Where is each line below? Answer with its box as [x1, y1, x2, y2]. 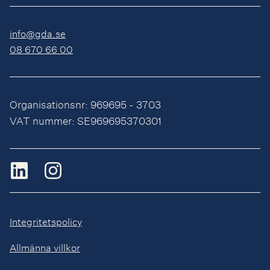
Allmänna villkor [10, 240, 80, 254]
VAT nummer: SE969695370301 [10, 113, 162, 128]
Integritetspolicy [10, 215, 82, 228]
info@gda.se [10, 27, 66, 40]
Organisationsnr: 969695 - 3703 [10, 97, 161, 111]
